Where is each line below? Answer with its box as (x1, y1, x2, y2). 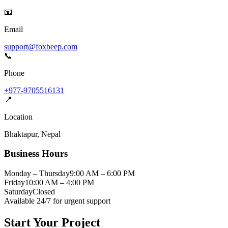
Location (4, 112, 33, 121)
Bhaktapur (4, 129, 37, 138)
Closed (33, 187, 55, 196)
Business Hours (4, 148, 68, 159)
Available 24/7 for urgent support (4, 196, 110, 206)
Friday (4, 178, 25, 187)
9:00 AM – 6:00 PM (70, 169, 135, 178)
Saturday (4, 187, 33, 196)
